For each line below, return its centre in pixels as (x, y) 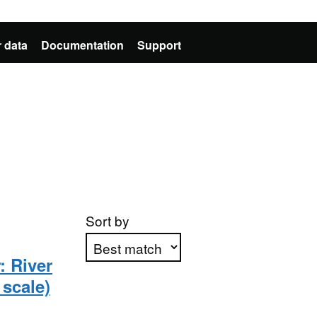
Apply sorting (134, 297)
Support (159, 45)
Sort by (107, 220)
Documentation (82, 45)
